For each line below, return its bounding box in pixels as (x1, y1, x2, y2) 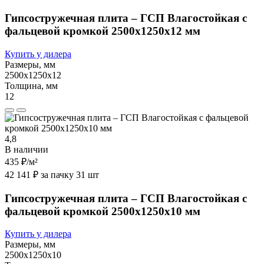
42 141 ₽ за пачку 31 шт (5, 170, 99, 180)
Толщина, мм (5, 81, 58, 91)
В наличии (5, 144, 48, 155)
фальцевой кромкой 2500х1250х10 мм (5, 204, 200, 217)
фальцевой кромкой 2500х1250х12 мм (5, 25, 200, 38)
